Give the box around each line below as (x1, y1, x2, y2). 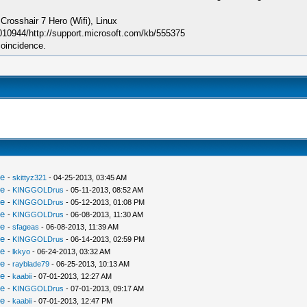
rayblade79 (12, 260, 49, 268)
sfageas (12, 223, 39, 231)
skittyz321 (12, 173, 47, 182)
